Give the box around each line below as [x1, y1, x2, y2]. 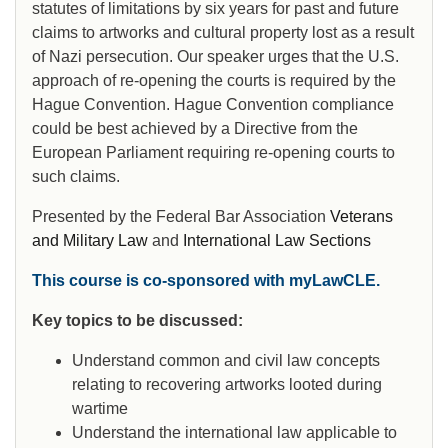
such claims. [32, 168, 120, 186]
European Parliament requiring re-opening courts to [32, 144, 395, 162]
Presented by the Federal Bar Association [32, 208, 330, 226]
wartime [72, 400, 128, 418]
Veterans [330, 208, 393, 226]
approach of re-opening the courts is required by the [32, 72, 396, 90]
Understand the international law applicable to [72, 424, 397, 442]
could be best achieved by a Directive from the [32, 120, 358, 138]
